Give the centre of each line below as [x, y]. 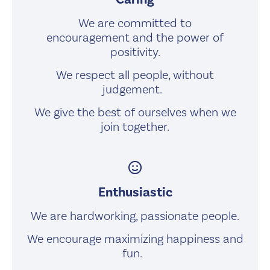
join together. [135, 127]
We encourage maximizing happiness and [135, 239]
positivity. [135, 52]
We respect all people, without [135, 75]
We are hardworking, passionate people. [135, 216]
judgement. [135, 89]
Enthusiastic [135, 192]
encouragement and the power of [135, 37]
